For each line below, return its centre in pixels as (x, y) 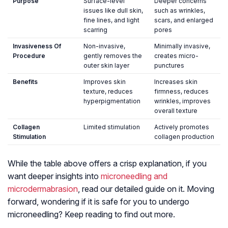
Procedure (29, 56)
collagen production (184, 137)
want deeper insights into (54, 176)
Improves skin (105, 82)
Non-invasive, (104, 46)
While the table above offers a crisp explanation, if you (107, 164)
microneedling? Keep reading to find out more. (91, 215)
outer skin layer (106, 66)
